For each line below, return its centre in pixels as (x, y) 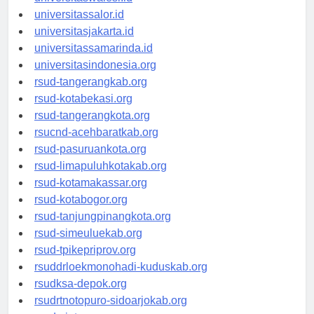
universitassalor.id (79, 27)
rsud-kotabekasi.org (83, 111)
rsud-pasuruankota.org (90, 162)
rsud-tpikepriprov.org (85, 263)
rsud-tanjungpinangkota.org (103, 229)
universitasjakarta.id (84, 44)
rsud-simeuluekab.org (88, 246)
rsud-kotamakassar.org (91, 196)
